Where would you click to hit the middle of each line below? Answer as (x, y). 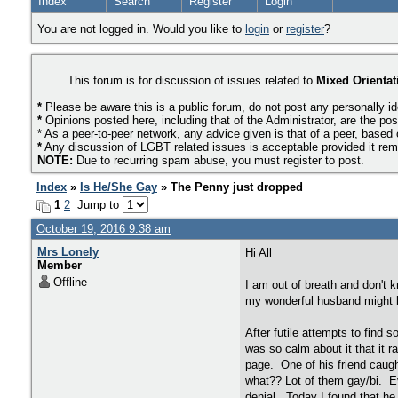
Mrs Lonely (68, 252)
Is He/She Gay (119, 187)
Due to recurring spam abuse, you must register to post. (219, 160)
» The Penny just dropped (230, 187)
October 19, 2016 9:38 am (103, 229)
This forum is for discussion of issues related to (192, 80)
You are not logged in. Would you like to (141, 29)
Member (60, 265)
